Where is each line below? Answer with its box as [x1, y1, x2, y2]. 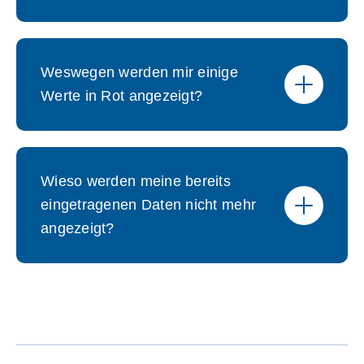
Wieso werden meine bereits [41, 173, 232, 189]
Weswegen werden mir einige [41, 64, 239, 80]
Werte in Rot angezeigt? [41, 88, 203, 104]
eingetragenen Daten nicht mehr [41, 197, 257, 213]
